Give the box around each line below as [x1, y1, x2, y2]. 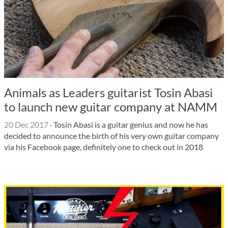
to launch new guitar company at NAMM [4, 99, 217, 114]
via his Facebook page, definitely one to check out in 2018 [4, 142, 203, 152]
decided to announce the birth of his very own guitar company [4, 131, 219, 140]
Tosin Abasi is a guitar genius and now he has [52, 120, 208, 129]
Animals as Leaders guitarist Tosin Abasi [4, 85, 213, 100]
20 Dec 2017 [4, 120, 48, 129]
